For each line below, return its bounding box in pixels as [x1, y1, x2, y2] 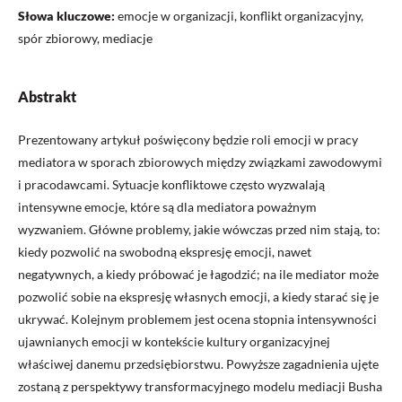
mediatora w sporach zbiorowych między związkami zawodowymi [18, 154, 382, 170]
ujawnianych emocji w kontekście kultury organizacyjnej [18, 334, 330, 349]
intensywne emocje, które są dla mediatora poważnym [18, 199, 317, 214]
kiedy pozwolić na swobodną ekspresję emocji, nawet [18, 244, 311, 259]
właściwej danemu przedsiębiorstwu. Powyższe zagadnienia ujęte [18, 356, 379, 371]
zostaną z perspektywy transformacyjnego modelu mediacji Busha [18, 379, 382, 394]
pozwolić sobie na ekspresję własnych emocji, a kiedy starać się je [18, 289, 379, 304]
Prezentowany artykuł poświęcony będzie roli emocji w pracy [18, 132, 358, 147]
